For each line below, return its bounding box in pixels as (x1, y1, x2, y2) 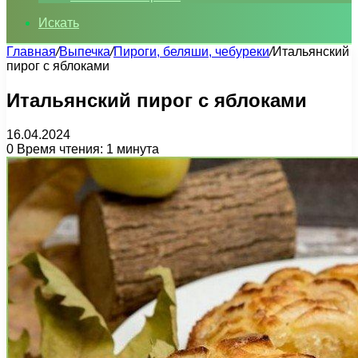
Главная (6, 45, 56, 58)
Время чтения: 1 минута (14, 141, 159, 156)
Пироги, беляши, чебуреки (113, 45, 269, 58)
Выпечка (59, 45, 110, 58)
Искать (38, 16, 79, 30)
